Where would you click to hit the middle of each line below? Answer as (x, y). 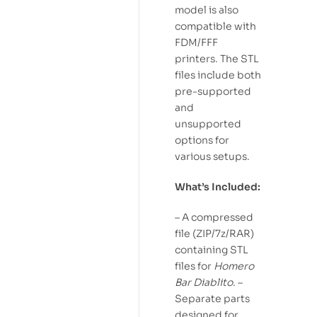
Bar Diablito (204, 282)
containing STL (212, 249)
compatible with (215, 27)
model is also (207, 10)
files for (194, 266)
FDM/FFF (196, 43)
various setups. (212, 157)
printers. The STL (217, 59)
